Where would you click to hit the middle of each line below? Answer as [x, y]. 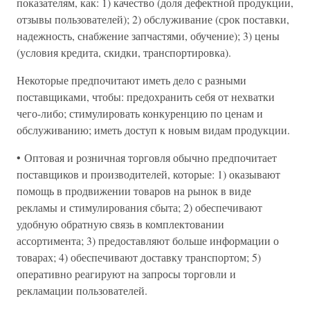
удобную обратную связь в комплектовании [120, 224]
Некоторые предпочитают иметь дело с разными [131, 80]
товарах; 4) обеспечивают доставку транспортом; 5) [139, 257]
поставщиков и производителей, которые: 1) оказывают [148, 174]
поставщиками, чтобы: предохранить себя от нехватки [146, 97]
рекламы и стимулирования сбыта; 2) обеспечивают [139, 207]
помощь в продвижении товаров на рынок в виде [134, 191]
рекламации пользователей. [82, 290]
